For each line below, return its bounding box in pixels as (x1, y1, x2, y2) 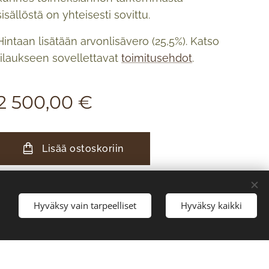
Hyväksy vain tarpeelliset (34, 199, 136, 211)
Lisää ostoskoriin (42, 143, 124, 154)
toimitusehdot (121, 52, 193, 64)
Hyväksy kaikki (181, 199, 242, 211)
